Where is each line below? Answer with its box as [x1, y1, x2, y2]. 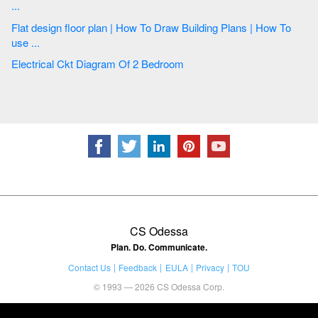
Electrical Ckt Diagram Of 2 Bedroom [141, 56, 184, 72]
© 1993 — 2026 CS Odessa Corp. [94, 280, 224, 292]
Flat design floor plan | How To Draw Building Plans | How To [11, 19, 291, 35]
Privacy [195, 261, 224, 273]
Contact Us [67, 261, 111, 273]
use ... [11, 34, 40, 50]
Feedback [119, 261, 158, 273]
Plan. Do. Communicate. [111, 240, 207, 253]
